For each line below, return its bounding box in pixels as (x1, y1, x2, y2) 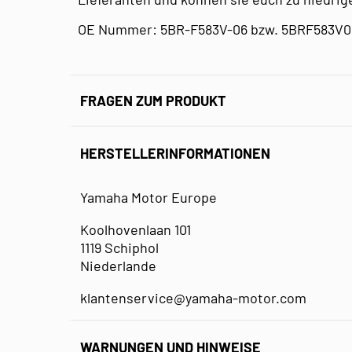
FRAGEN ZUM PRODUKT (80, 91, 226, 109)
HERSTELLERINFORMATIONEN (80, 145, 270, 163)
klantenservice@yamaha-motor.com (80, 288, 306, 306)
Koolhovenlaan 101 (80, 220, 191, 238)
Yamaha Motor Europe (80, 188, 217, 206)
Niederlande (80, 256, 156, 274)
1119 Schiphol (80, 238, 159, 256)
